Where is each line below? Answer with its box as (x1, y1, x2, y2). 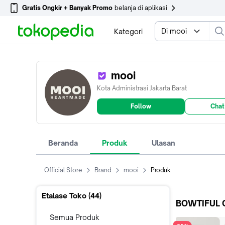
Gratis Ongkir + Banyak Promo (22, 4, 113, 12)
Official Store (44, 166, 82, 174)
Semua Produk (50, 213, 99, 221)
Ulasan (152, 139, 175, 147)
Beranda (48, 139, 78, 147)
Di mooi (161, 27, 187, 35)
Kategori (114, 27, 143, 36)
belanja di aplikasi (115, 4, 167, 12)
